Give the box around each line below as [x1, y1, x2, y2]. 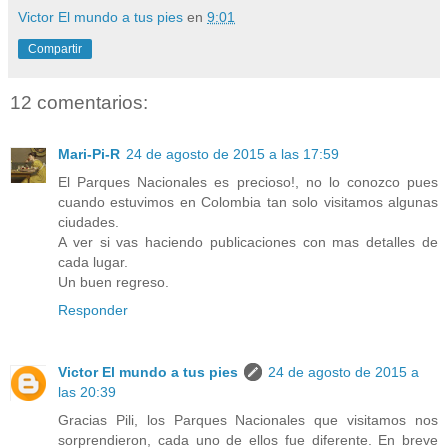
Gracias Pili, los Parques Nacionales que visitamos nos [58, 412, 438, 429]
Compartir [28, 41, 82, 56]
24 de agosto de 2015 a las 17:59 [126, 146, 339, 163]
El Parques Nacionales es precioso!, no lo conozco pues [58, 174, 438, 191]
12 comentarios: [10, 91, 148, 113]
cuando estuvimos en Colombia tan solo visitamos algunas [58, 194, 438, 211]
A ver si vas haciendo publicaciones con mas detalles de [58, 234, 438, 251]
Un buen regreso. [58, 274, 169, 291]
